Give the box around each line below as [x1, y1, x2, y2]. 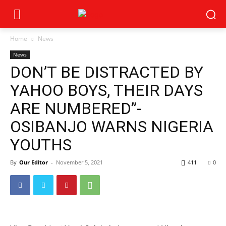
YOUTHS [10, 135, 72, 154]
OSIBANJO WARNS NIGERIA [10, 117, 213, 136]
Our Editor [19, 158, 48, 166]
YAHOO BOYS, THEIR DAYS [10, 81, 203, 100]
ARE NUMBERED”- [10, 99, 142, 118]
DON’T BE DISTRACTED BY [10, 63, 203, 82]
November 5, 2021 [56, 158, 103, 166]
